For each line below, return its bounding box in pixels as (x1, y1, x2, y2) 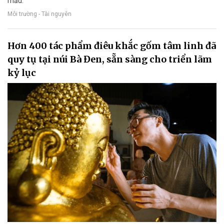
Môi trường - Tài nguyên (7, 10, 71, 17)
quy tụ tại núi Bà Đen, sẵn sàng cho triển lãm (7, 53, 212, 65)
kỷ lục (7, 66, 36, 78)
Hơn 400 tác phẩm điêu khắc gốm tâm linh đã (7, 39, 216, 51)
